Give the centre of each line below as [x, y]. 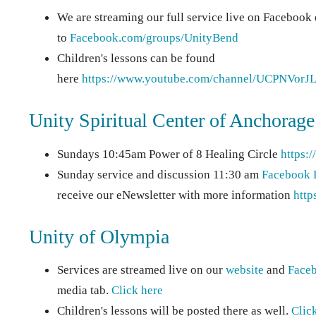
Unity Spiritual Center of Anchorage [171, 121]
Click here [137, 291]
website [244, 270]
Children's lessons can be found [136, 59]
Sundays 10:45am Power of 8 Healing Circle [169, 154]
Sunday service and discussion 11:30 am [159, 174]
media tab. [84, 291]
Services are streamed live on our [141, 270]
